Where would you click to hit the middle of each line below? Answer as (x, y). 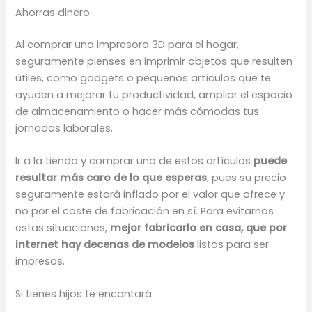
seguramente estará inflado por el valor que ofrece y (150, 194)
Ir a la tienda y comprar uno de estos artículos (135, 161)
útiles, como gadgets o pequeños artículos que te (143, 78)
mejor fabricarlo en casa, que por (199, 227)
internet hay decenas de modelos (107, 244)
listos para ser (233, 244)
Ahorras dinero (53, 12)
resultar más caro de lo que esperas (111, 177)
